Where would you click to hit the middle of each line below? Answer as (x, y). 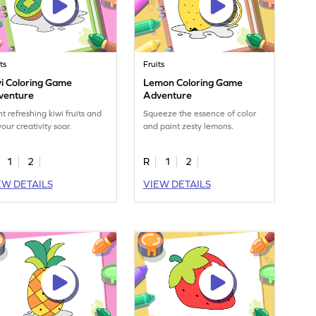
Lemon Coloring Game (193, 83)
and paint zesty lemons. (189, 127)
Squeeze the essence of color (200, 114)
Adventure (168, 96)
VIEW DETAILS (177, 184)
